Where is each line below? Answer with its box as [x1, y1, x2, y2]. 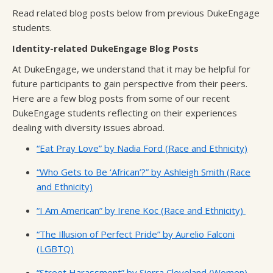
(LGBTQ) [37, 243, 74, 255]
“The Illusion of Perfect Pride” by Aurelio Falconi [37, 228, 235, 240]
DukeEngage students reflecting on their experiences [12, 107, 237, 119]
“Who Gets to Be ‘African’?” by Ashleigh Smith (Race [37, 166, 250, 178]
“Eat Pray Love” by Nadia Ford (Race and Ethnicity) [37, 142, 247, 154]
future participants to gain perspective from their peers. [12, 77, 247, 90]
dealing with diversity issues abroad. [12, 121, 165, 133]
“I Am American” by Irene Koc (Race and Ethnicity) [37, 204, 246, 216]
